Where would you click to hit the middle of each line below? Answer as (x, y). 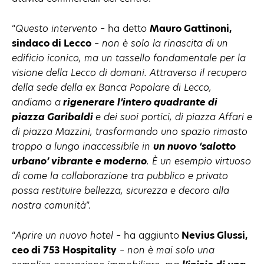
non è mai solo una (171, 250)
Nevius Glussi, (213, 235)
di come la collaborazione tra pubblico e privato (120, 176)
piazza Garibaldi (54, 117)
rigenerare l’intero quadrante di (139, 102)
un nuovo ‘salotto (194, 146)
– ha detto (125, 28)
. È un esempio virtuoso (199, 161)
